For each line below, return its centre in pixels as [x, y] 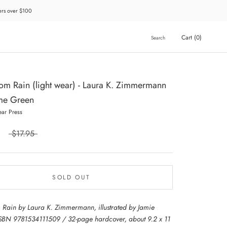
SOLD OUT [71, 177]
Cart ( [189, 37]
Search [158, 37]
